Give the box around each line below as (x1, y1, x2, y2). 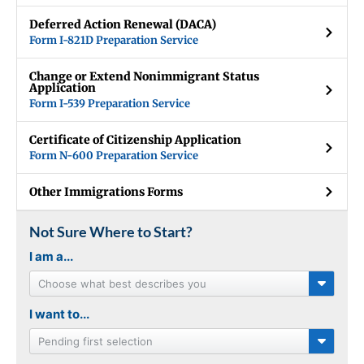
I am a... (29, 249, 73, 265)
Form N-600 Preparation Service (29, 149, 198, 163)
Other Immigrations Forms (29, 184, 183, 200)
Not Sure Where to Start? (29, 223, 193, 241)
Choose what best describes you (38, 277, 206, 291)
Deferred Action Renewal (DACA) (29, 17, 216, 32)
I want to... (29, 306, 89, 323)
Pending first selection (38, 335, 153, 349)
